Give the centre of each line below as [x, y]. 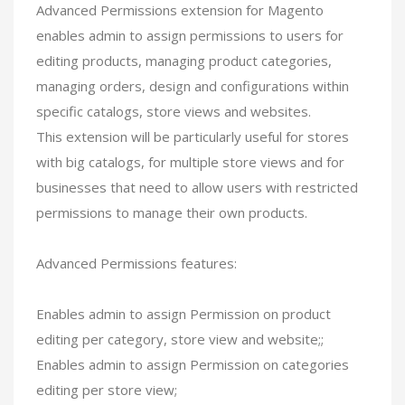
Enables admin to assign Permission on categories [193, 364]
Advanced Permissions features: [137, 263]
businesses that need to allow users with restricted [197, 187]
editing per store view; [107, 389]
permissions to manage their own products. [172, 212]
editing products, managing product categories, [184, 60]
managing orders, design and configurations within [193, 85]
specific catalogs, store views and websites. [174, 111]
